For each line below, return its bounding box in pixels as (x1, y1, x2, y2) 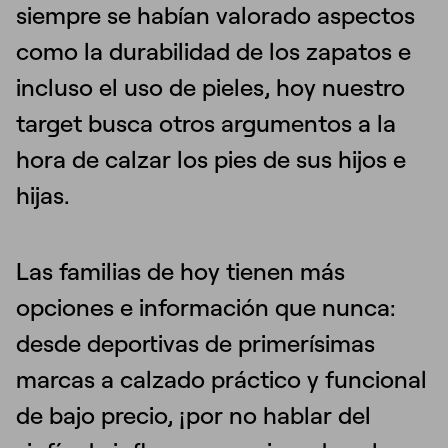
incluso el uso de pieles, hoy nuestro (16, 72, 405, 103)
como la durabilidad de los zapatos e (16, 36, 411, 67)
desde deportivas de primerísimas (16, 328, 375, 359)
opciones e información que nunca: (16, 292, 396, 323)
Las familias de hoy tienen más (16, 256, 345, 287)
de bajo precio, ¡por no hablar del (16, 400, 371, 431)
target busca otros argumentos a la (16, 108, 396, 139)
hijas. (16, 180, 70, 211)
